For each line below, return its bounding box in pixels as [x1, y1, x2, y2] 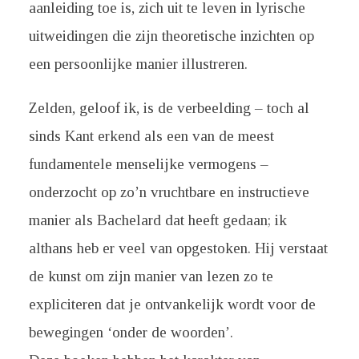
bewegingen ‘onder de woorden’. [28, 324, 233, 341]
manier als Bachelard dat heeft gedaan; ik [28, 212, 287, 228]
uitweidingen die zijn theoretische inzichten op [28, 27, 314, 44]
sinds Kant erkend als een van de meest [28, 127, 274, 144]
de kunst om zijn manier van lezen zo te [28, 268, 273, 284]
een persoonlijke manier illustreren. [28, 55, 248, 72]
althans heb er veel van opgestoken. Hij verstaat [28, 240, 328, 256]
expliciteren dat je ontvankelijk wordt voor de [28, 296, 316, 313]
